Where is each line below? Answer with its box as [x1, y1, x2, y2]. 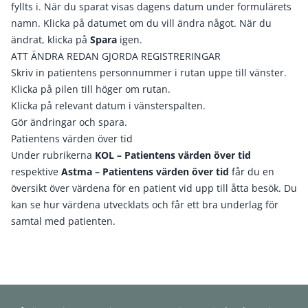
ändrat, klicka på [11, 33, 90, 46]
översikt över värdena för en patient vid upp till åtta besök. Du [11, 181, 297, 195]
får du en [229, 165, 274, 178]
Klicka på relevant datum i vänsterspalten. [11, 99, 206, 112]
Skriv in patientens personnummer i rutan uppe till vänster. [11, 66, 287, 79]
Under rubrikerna [11, 148, 95, 162]
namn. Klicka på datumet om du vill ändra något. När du [11, 16, 272, 30]
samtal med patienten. [11, 214, 115, 228]
